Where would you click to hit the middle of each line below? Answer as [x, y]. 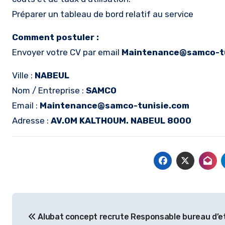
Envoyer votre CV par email [67, 52]
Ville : [23, 75]
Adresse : [31, 121]
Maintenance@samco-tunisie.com [115, 105]
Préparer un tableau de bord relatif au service [103, 14]
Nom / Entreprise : [49, 90]
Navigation [54, 202]
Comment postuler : [55, 37]
